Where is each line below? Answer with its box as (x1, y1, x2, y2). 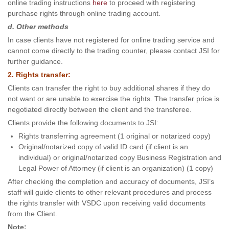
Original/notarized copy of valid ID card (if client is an (18, 143, 188, 151)
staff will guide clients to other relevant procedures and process (8, 188, 212, 196)
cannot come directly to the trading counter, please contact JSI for (8, 47, 220, 55)
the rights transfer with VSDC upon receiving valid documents (8, 199, 205, 207)
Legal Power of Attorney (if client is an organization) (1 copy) (18, 164, 213, 172)
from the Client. (8, 210, 57, 218)
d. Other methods (8, 22, 68, 31)
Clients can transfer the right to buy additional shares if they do (8, 84, 210, 92)
